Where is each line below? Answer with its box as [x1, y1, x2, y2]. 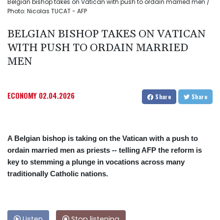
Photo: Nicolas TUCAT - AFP [7, 7, 87, 16]
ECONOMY [7, 90, 37, 101]
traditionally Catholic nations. [7, 169, 108, 178]
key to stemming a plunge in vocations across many [7, 158, 185, 166]
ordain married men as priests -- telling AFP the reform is [7, 146, 202, 155]
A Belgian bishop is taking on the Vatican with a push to [7, 134, 198, 143]
